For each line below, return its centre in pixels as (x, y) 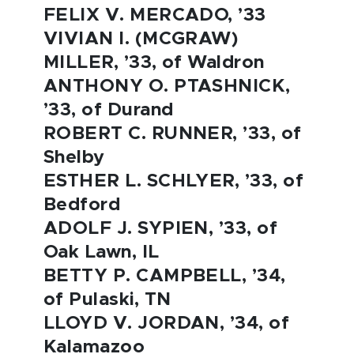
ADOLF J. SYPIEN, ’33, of (161, 229)
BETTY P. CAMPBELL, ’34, (165, 276)
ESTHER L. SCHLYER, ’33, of (174, 181)
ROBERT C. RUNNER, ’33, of (173, 134)
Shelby (74, 158)
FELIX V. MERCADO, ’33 (155, 15)
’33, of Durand (109, 110)
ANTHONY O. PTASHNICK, (167, 87)
